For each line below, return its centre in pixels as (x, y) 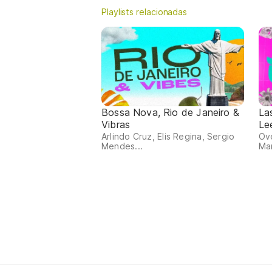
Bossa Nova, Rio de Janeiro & (170, 113)
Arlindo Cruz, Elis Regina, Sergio (168, 137)
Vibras (116, 125)
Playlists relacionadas (144, 12)
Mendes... (122, 146)
